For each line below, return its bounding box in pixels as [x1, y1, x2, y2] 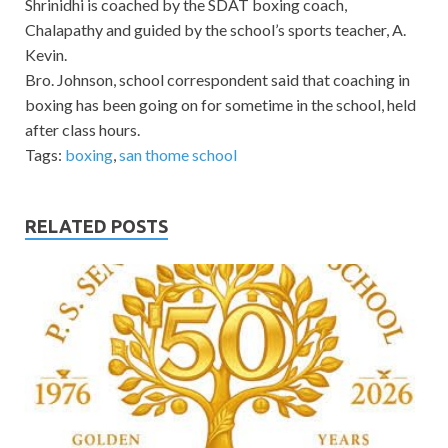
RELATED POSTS [25, 215, 168, 236]
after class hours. [25, 119, 140, 139]
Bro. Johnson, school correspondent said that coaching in [25, 69, 410, 89]
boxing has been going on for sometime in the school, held [25, 94, 416, 114]
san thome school [119, 144, 237, 164]
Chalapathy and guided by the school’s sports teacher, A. [25, 19, 406, 39]
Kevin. [25, 44, 67, 64]
